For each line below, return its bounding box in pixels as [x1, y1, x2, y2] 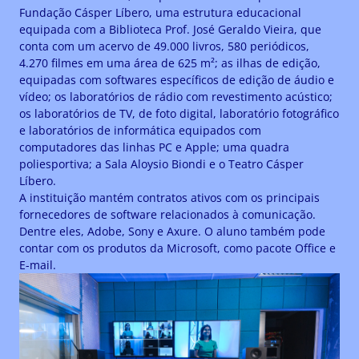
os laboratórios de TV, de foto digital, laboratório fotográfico [19, 106, 339, 122]
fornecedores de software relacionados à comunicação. [19, 207, 316, 223]
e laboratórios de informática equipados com [19, 123, 261, 139]
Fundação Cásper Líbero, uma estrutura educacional [19, 5, 301, 21]
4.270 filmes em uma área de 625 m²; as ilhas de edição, [19, 55, 321, 71]
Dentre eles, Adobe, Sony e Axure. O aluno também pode [19, 224, 325, 240]
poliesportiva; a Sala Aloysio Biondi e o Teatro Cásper [19, 156, 304, 172]
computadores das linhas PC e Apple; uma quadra [19, 139, 289, 155]
